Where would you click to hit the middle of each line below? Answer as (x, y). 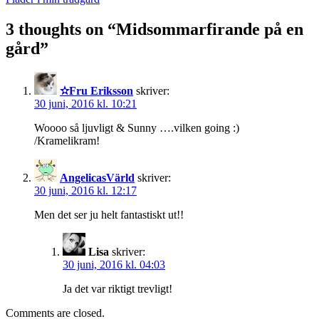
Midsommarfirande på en (210, 29)
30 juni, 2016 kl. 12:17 (85, 191)
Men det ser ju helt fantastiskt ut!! (109, 215)
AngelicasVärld (97, 178)
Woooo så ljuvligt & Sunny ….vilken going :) (137, 128)
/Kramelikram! (67, 141)
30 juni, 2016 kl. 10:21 (85, 104)
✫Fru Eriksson (96, 91)
